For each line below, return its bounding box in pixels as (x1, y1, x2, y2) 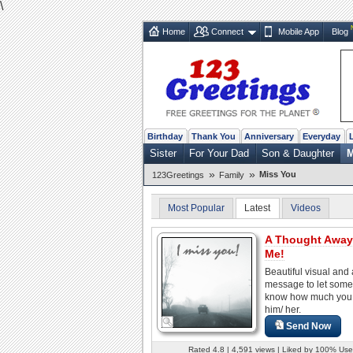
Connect (211, 26, 243, 36)
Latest (244, 202, 271, 214)
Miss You (259, 169, 296, 179)
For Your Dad (189, 147, 249, 159)
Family (219, 169, 244, 180)
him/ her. (265, 303, 301, 315)
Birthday (147, 131, 183, 141)
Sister (150, 147, 176, 159)
